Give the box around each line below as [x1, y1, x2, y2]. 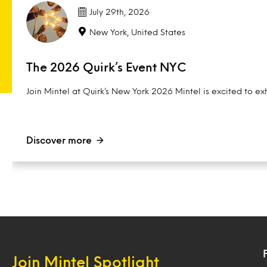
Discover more [26, 136, 92, 144]
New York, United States [89, 28, 185, 35]
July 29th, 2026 [89, 8, 150, 15]
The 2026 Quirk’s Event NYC [26, 62, 186, 72]
